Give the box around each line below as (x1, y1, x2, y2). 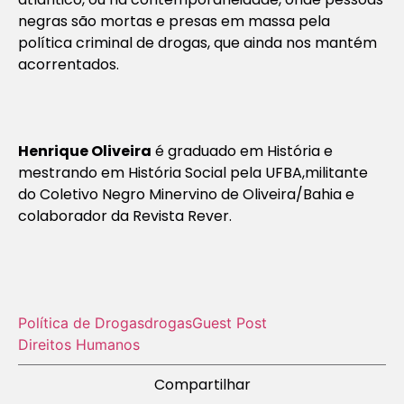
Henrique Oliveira (18, 140, 151, 161)
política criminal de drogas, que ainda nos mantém (18, 32, 377, 53)
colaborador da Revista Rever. (18, 205, 232, 226)
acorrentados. (18, 53, 119, 75)
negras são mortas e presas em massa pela (18, 10, 330, 32)
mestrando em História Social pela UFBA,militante (18, 161, 368, 183)
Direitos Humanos (18, 335, 140, 353)
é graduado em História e (155, 140, 333, 161)
